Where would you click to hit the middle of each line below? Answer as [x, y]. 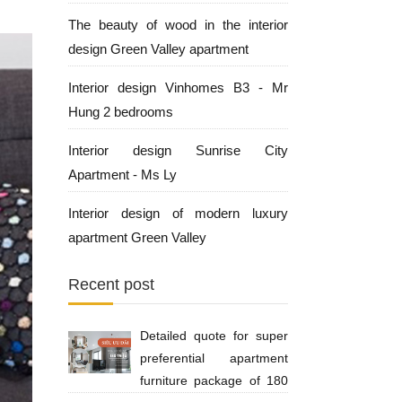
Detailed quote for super [214, 336]
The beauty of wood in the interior [178, 25]
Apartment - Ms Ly [122, 175]
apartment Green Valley [137, 237]
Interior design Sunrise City [178, 150]
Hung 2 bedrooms [121, 112]
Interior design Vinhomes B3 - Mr [178, 87]
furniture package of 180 [214, 380]
